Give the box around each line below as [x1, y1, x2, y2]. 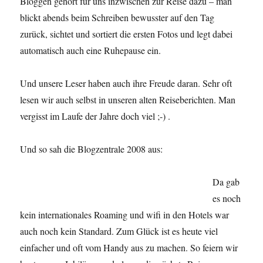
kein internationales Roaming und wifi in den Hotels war [20, 208, 230, 221]
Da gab [213, 176, 240, 188]
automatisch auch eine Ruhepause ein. [20, 44, 161, 57]
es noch [213, 192, 241, 205]
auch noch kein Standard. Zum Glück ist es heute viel [20, 225, 218, 238]
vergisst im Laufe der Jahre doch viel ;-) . [20, 110, 171, 123]
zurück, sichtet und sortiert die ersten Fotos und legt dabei [20, 28, 233, 41]
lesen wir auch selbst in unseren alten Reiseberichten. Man [20, 93, 236, 106]
